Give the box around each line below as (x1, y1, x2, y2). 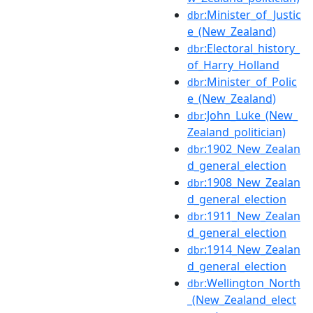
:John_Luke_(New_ (204, 107, 298, 123)
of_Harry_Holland (187, 57, 279, 73)
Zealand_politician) (187, 124, 286, 140)
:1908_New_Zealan (204, 174, 300, 190)
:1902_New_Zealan (204, 140, 300, 156)
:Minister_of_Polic (204, 73, 297, 89)
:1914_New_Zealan (204, 241, 300, 257)
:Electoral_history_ (204, 40, 300, 56)
